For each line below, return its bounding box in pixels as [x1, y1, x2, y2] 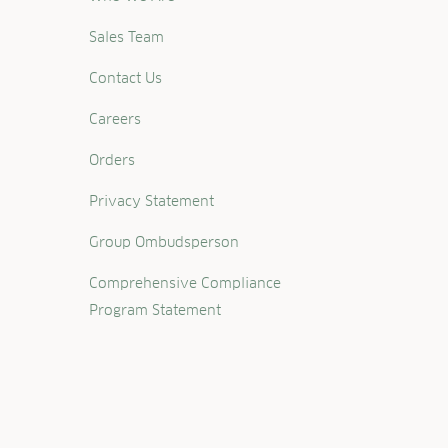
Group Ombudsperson [89, 233, 240, 252]
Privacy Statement [89, 192, 215, 211]
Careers [89, 110, 142, 129]
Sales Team [89, 28, 165, 47]
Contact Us [89, 69, 163, 88]
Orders [89, 151, 136, 170]
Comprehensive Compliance [89, 274, 282, 293]
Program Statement [89, 301, 222, 320]
